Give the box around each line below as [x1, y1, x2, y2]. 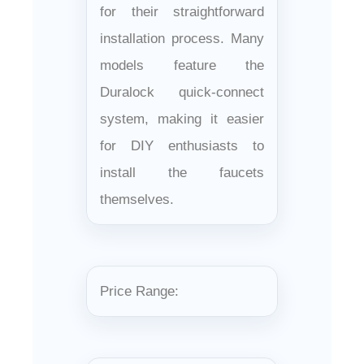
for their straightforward [100, 3, 264, 19]
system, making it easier [100, 110, 264, 127]
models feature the [100, 57, 264, 73]
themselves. [100, 191, 174, 207]
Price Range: [100, 283, 179, 299]
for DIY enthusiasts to [100, 137, 264, 154]
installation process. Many [100, 30, 264, 46]
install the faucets [100, 164, 264, 180]
